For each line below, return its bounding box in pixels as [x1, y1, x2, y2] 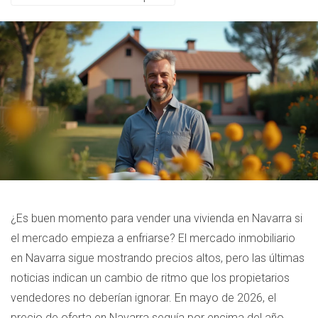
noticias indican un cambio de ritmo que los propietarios [11, 271, 290, 285]
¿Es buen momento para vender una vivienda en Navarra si [11, 212, 302, 225]
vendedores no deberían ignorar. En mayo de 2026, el [11, 291, 276, 305]
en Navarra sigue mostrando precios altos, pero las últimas [11, 251, 305, 265]
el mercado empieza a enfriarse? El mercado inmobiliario [11, 231, 295, 245]
